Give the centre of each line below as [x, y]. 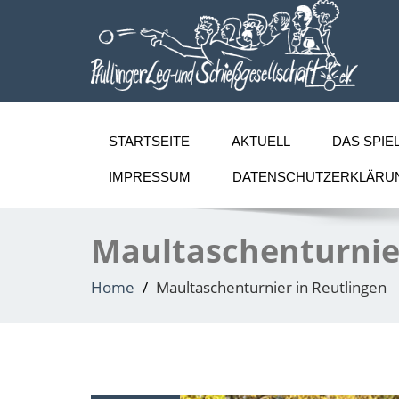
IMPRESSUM [150, 177]
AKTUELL [261, 141]
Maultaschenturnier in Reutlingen [271, 287]
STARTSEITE [149, 141]
